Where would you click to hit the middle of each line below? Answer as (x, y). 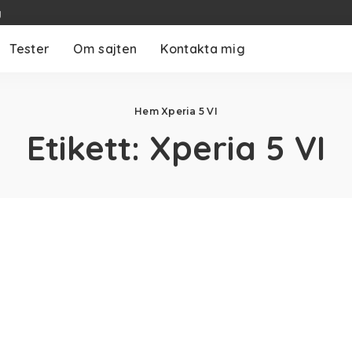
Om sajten (105, 49)
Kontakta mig (203, 49)
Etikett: (88, 148)
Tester (30, 49)
